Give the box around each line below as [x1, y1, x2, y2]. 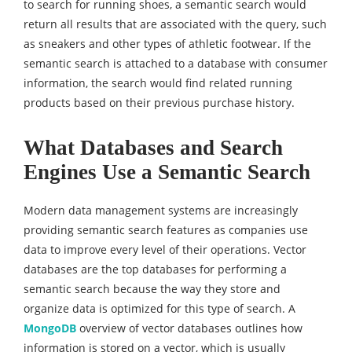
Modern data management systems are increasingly [24, 203, 298, 218]
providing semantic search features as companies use [24, 222, 308, 238]
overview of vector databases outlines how [76, 321, 302, 336]
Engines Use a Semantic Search [24, 160, 310, 185]
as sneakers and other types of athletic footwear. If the [24, 36, 311, 52]
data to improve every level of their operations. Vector [24, 242, 306, 258]
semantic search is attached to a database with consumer [24, 56, 328, 71]
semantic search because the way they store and [24, 281, 280, 297]
